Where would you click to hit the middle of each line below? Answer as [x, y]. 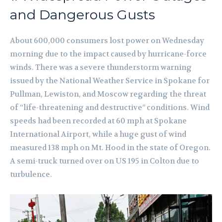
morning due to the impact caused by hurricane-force [108, 54]
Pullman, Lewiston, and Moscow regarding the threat [108, 94]
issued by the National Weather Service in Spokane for [110, 81]
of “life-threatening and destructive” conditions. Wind [110, 108]
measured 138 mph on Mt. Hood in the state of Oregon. [110, 148]
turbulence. [31, 175]
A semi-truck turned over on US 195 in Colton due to [105, 161]
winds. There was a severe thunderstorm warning [101, 68]
